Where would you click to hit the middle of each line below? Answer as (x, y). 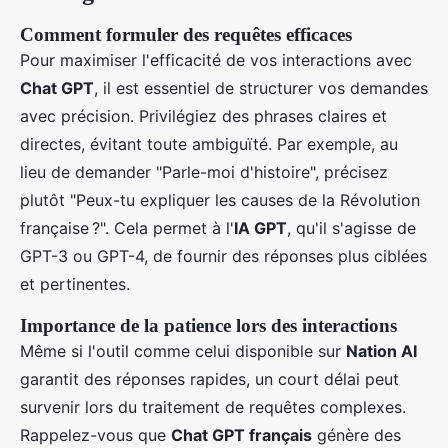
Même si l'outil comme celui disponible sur (183, 350)
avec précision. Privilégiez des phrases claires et (203, 115)
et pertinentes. (75, 283)
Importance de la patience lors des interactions (208, 325)
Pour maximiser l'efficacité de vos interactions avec (216, 59)
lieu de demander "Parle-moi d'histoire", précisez (204, 171)
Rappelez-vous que (95, 434)
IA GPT (260, 227)
